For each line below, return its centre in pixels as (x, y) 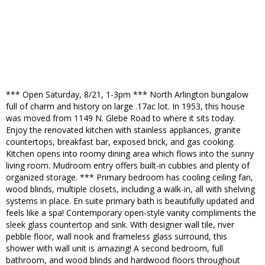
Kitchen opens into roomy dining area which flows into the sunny (130, 154)
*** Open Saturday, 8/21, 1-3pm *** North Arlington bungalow (127, 95)
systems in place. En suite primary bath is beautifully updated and (130, 201)
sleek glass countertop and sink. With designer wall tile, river (120, 225)
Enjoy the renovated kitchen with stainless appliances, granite (123, 130)
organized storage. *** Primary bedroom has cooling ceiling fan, (130, 177)
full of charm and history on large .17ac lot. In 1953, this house (125, 106)
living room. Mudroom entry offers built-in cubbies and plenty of (128, 166)
